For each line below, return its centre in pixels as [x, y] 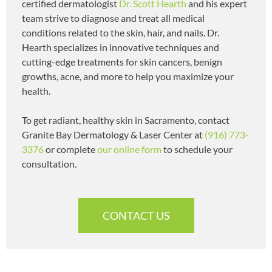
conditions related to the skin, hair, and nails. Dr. [121, 32]
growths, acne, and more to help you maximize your [128, 76]
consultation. [49, 163]
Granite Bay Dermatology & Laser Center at [113, 134]
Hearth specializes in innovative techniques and [121, 47]
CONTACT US [136, 215]
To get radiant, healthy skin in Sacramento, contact [126, 120]
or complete [70, 149]
